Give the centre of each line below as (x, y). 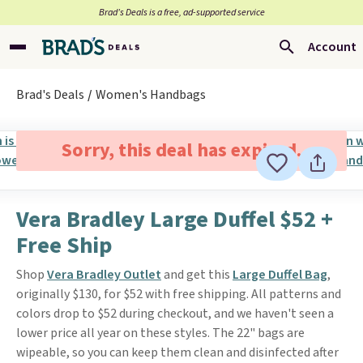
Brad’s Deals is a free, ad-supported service (181, 13)
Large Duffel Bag (280, 275)
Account (332, 47)
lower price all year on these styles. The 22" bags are (160, 333)
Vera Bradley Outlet (104, 275)
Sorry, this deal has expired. (181, 150)
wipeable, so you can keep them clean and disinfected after (177, 352)
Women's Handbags (151, 95)
